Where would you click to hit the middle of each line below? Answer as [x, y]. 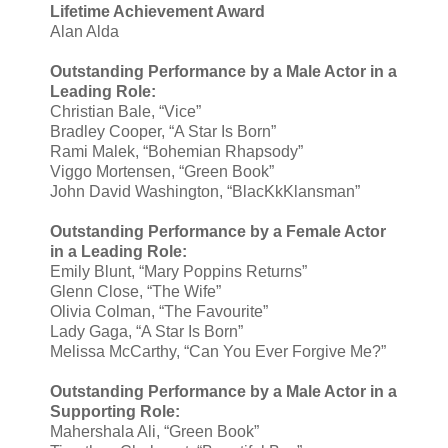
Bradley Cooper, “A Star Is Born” [163, 132]
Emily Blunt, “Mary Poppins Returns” [178, 272]
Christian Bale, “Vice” [125, 112]
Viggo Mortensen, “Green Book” [162, 172]
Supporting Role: [115, 412]
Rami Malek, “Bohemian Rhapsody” [176, 152]
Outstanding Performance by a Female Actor [218, 232]
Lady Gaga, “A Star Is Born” [146, 332]
